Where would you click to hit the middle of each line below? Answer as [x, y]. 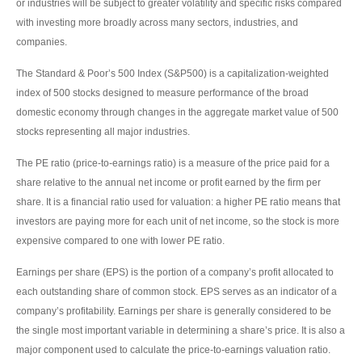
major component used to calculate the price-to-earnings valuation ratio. [173, 350]
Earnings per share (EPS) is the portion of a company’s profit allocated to [175, 273]
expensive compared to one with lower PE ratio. [120, 241]
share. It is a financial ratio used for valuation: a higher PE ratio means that [178, 202]
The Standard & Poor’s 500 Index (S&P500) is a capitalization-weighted [173, 74]
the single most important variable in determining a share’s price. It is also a [181, 331]
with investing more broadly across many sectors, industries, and [157, 23]
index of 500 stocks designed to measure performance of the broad [162, 93]
